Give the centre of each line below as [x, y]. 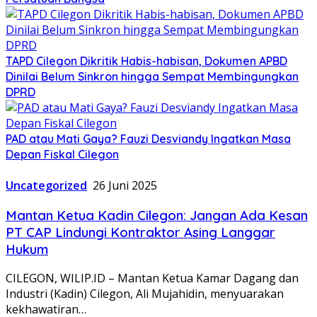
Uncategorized [46, 185]
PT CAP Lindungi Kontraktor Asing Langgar [140, 232]
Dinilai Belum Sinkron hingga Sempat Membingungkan [152, 76]
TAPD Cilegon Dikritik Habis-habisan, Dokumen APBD [146, 60]
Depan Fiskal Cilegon [62, 154]
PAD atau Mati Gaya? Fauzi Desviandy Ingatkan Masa [148, 138]
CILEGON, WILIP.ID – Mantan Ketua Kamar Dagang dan [152, 278]
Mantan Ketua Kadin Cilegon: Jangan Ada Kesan [157, 215]
